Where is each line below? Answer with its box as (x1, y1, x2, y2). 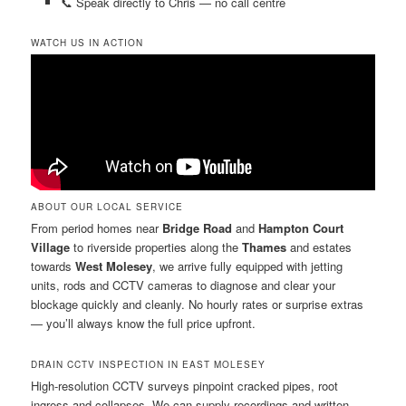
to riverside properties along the (70, 238, 243, 256)
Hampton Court (258, 219, 344, 237)
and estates (286, 238, 353, 256)
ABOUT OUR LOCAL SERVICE (31, 200, 184, 214)
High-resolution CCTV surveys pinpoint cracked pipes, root (31, 376, 339, 394)
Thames (242, 238, 287, 256)
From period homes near (31, 219, 163, 237)
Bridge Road (162, 219, 233, 237)
